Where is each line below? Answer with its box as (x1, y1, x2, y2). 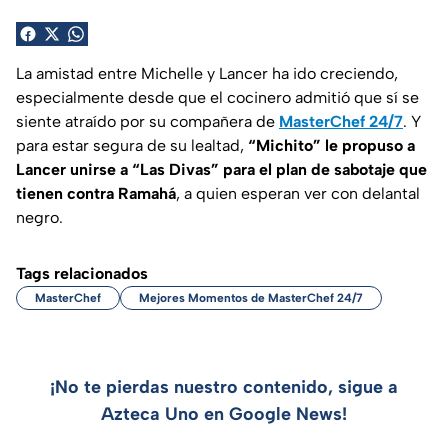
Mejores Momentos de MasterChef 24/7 (139, 290, 363, 305)
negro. (16, 207, 63, 227)
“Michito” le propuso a (248, 135, 415, 155)
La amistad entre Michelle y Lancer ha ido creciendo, (16, 63, 398, 83)
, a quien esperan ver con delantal (176, 183, 420, 203)
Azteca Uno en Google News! (101, 402, 347, 425)
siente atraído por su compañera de (16, 111, 279, 131)
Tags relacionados (16, 263, 148, 283)
